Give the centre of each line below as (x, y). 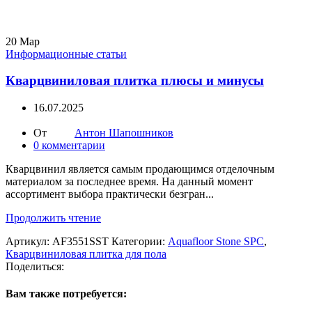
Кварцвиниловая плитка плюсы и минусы (135, 81)
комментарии (73, 146)
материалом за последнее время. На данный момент (129, 182)
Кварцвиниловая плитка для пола (86, 254)
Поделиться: (35, 267)
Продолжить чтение (53, 218)
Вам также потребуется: (66, 294)
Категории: (138, 242)
